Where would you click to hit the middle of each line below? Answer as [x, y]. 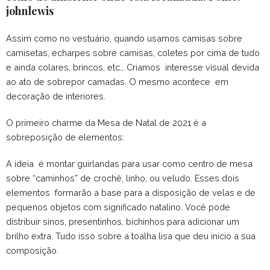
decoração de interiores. [56, 96]
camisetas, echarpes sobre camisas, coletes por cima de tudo [133, 53]
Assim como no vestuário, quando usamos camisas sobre [124, 39]
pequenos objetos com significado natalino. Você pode [118, 207]
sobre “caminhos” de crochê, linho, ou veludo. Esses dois [123, 178]
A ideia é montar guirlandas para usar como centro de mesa [130, 164]
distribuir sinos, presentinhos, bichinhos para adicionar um [123, 222]
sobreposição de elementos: [65, 137]
